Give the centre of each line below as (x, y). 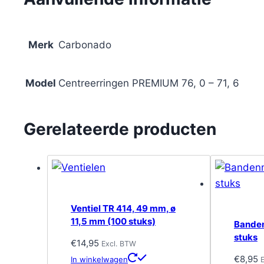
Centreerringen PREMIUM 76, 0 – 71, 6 (149, 83)
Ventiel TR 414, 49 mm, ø (123, 208)
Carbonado (85, 44)
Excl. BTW (119, 244)
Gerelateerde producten (120, 129)
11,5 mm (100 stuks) (113, 221)
